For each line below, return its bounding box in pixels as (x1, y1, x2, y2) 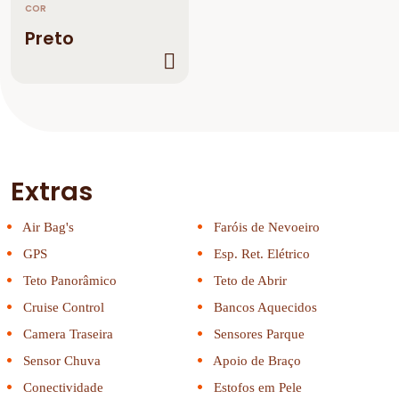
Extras (11, 174, 93, 209)
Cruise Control (20, 300, 104, 314)
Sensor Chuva (20, 354, 101, 368)
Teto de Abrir (210, 273, 287, 288)
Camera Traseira (20, 327, 113, 341)
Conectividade (20, 380, 103, 395)
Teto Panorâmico (20, 273, 117, 288)
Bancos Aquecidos (210, 300, 317, 314)
